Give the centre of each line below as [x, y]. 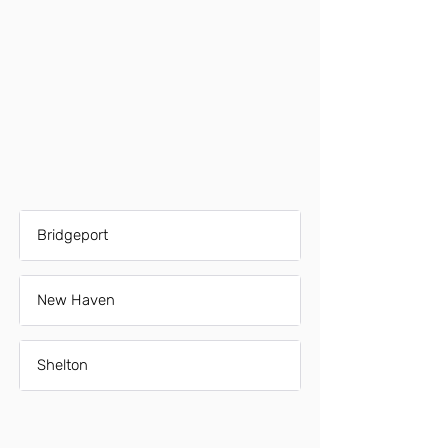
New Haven [76, 300]
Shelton [62, 365]
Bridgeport [72, 235]
